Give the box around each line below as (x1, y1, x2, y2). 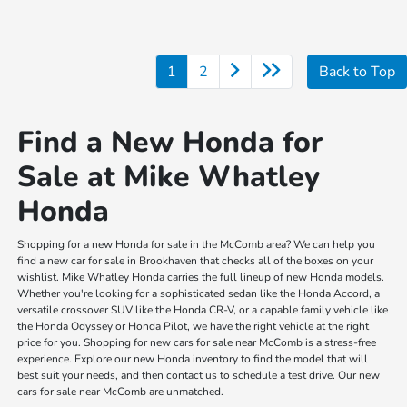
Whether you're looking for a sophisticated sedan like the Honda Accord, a (17, 285, 381, 301)
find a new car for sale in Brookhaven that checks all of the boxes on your (17, 253, 374, 268)
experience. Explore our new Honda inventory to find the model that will (17, 351, 369, 366)
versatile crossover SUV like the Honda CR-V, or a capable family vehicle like (17, 302, 389, 317)
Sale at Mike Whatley (17, 156, 321, 196)
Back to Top (319, 61, 395, 82)
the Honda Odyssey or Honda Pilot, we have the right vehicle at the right (17, 318, 370, 333)
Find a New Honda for (17, 122, 323, 162)
